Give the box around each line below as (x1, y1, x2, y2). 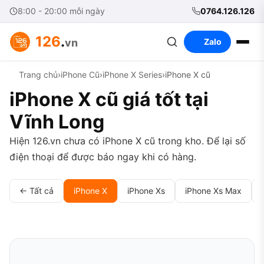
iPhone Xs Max (185, 186, 242, 196)
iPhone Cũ (61, 70, 100, 80)
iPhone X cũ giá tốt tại (9, 88, 209, 111)
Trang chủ (19, 70, 58, 80)
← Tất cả (19, 186, 54, 196)
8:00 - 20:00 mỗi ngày (18, 6, 105, 16)
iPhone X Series (103, 70, 162, 80)
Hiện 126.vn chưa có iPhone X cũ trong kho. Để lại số (9, 135, 246, 147)
